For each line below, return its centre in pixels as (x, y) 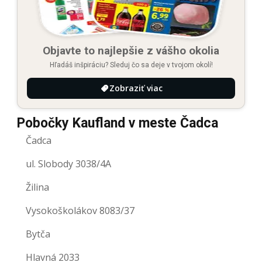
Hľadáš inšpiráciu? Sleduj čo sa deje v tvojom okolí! (131, 65)
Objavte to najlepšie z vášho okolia (131, 51)
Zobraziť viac (136, 88)
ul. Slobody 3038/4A (68, 164)
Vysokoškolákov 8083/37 (80, 211)
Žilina (37, 187)
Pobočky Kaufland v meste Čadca (118, 123)
